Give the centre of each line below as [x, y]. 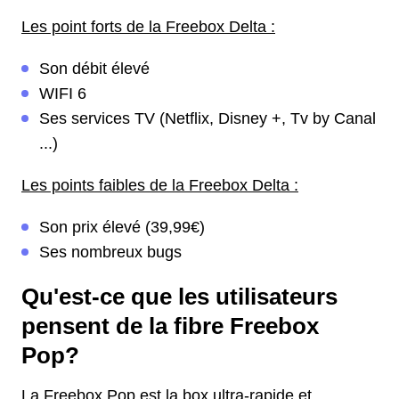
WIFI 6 [63, 94]
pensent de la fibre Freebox [170, 326]
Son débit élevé [94, 69]
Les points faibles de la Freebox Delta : [160, 186]
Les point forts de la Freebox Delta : [148, 27]
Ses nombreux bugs [110, 252]
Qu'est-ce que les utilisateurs [179, 297]
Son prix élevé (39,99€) [122, 228]
